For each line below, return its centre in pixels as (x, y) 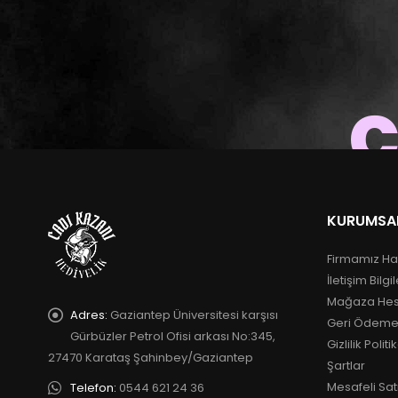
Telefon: (93, 387)
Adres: (88, 314)
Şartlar (346, 365)
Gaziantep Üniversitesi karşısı (194, 314)
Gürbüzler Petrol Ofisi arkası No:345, (172, 336)
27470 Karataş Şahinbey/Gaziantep (150, 357)
